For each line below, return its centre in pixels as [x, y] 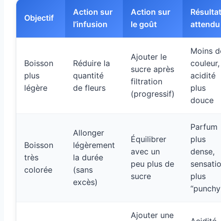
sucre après [152, 69]
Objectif [39, 18]
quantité [88, 76]
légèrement [94, 145]
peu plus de [152, 164]
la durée [88, 158]
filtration [147, 82]
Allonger [89, 133]
